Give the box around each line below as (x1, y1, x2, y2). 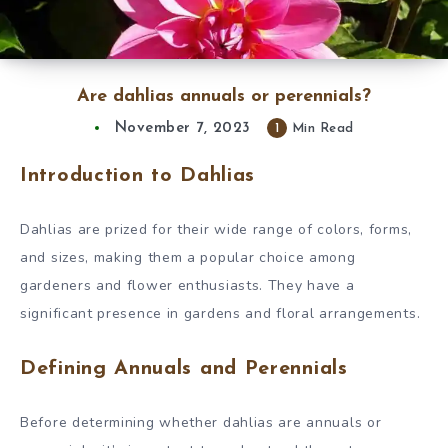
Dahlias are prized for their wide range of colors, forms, (20, 219, 412, 239)
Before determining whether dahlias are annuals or (20, 412, 382, 432)
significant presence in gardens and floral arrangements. (20, 303, 421, 323)
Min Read (287, 122, 354, 136)
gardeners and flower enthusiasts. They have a (20, 275, 355, 295)
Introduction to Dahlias (20, 166, 256, 187)
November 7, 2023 (114, 121, 251, 137)
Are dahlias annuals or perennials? (77, 87, 371, 107)
